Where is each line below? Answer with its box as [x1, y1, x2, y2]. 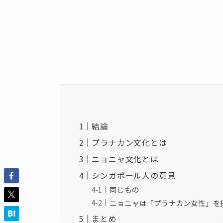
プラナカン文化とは [92, 136, 167, 149]
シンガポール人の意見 [92, 169, 176, 182]
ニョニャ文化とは [92, 153, 159, 165]
